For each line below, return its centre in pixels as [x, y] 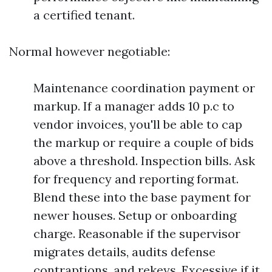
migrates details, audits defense [124, 252]
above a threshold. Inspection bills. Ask [144, 161]
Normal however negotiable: [90, 51]
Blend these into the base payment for [142, 197]
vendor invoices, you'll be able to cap [138, 124]
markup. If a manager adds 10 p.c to [134, 106]
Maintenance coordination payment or [144, 88]
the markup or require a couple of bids [144, 142]
